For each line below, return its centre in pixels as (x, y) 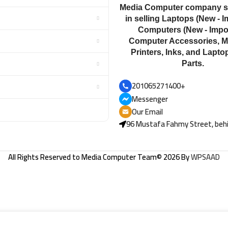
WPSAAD (205, 157)
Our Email (147, 111)
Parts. (193, 64)
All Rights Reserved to (45, 157)
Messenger (150, 99)
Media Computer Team (119, 157)
